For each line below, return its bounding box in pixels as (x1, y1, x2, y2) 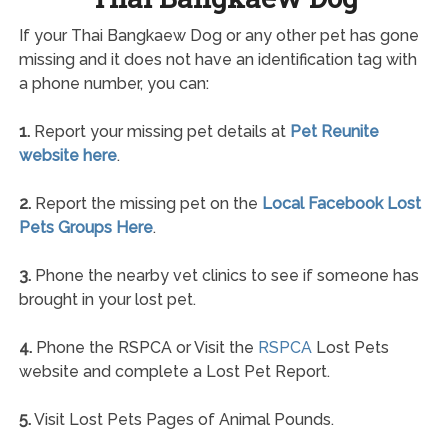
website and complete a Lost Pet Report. (18, 361, 330, 381)
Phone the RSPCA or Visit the (31, 337, 258, 357)
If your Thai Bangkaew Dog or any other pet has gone (18, 25, 419, 45)
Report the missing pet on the (30, 193, 262, 213)
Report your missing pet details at (29, 121, 290, 141)
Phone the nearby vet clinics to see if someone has (30, 265, 419, 285)
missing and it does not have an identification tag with (18, 49, 417, 69)
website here (18, 145, 117, 165)
